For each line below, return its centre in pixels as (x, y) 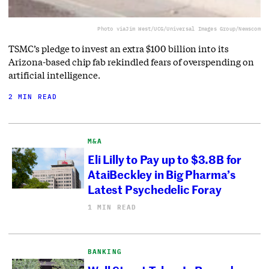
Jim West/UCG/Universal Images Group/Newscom (193, 28)
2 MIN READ (33, 96)
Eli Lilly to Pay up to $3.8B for (165, 159)
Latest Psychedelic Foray (155, 189)
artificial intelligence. (55, 75)
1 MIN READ (112, 207)
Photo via (112, 28)
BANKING (105, 252)
